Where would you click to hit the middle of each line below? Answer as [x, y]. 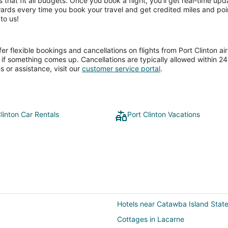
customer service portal [121, 69]
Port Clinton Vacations [164, 115]
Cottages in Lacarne [151, 219]
